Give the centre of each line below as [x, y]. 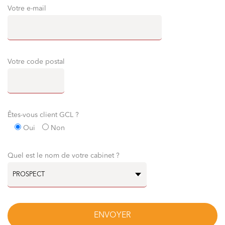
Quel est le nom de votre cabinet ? [64, 155]
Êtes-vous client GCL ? [43, 115]
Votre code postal [36, 62]
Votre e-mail [27, 8]
